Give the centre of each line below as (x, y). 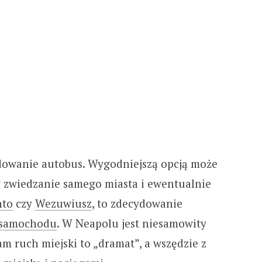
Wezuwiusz (63, 204)
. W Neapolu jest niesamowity (131, 223)
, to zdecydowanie (137, 204)
